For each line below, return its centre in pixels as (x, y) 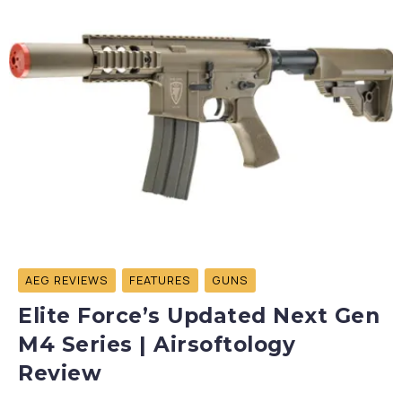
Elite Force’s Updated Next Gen (199, 316)
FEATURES (160, 280)
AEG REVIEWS (67, 280)
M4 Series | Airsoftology (157, 345)
